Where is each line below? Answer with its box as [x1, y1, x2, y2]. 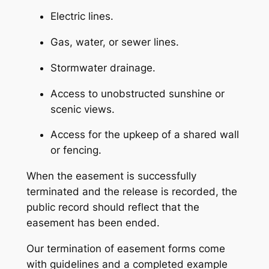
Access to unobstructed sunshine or [50, 87, 225, 100]
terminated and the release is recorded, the [26, 186, 237, 198]
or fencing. [50, 144, 101, 157]
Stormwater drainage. [50, 61, 156, 74]
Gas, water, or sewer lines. [50, 35, 179, 48]
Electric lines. [50, 10, 113, 23]
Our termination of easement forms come [26, 242, 225, 255]
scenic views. [50, 103, 115, 115]
